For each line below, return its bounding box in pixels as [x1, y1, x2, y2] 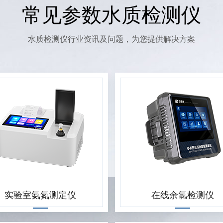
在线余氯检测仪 [151, 190, 214, 200]
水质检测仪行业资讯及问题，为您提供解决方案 [28, 35, 195, 43]
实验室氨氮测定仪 [4, 190, 77, 200]
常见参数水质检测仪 [22, 4, 201, 26]
